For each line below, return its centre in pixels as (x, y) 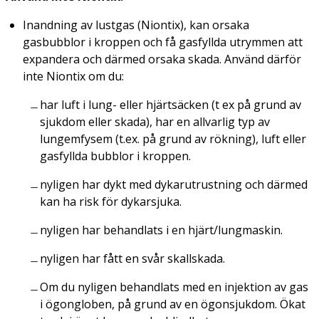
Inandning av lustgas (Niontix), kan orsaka (136, 25)
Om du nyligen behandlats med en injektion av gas (174, 287)
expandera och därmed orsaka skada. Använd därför (162, 59)
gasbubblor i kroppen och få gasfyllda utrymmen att (163, 42)
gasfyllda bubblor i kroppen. (115, 156)
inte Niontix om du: (73, 76)
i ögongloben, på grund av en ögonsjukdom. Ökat (173, 304)
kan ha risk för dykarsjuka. (111, 201)
